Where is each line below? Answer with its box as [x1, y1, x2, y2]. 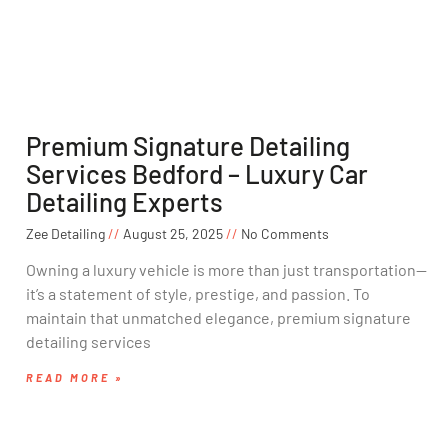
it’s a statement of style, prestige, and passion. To [26, 284, 370, 304]
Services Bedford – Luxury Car [26, 158, 368, 190]
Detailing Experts [26, 186, 223, 218]
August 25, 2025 [120, 225, 226, 243]
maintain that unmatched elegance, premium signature [26, 308, 411, 328]
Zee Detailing [26, 225, 108, 243]
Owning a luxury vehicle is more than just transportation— [26, 260, 427, 280]
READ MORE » [26, 371, 123, 385]
